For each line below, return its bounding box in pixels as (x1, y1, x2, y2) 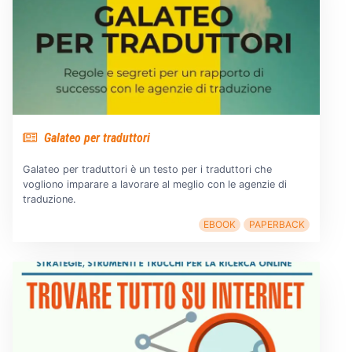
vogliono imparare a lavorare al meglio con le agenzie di (22, 178, 287, 191)
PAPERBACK (248, 218, 305, 231)
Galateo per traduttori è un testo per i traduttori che (22, 163, 272, 176)
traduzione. (22, 193, 76, 206)
